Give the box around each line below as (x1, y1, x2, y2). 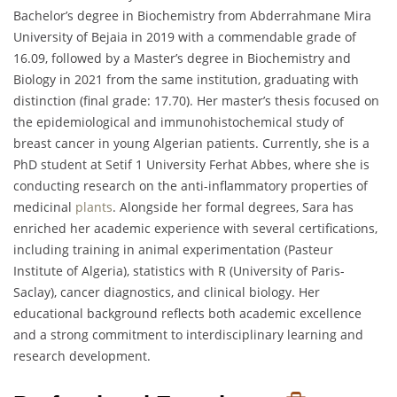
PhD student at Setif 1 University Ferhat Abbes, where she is (13, 156, 370, 174)
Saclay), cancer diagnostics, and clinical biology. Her (13, 284, 320, 301)
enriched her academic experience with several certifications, (13, 220, 378, 237)
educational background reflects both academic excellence (13, 305, 362, 323)
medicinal (13, 198, 75, 216)
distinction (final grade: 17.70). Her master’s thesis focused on (13, 92, 379, 110)
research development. (13, 347, 151, 365)
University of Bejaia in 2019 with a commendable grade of (13, 28, 356, 46)
